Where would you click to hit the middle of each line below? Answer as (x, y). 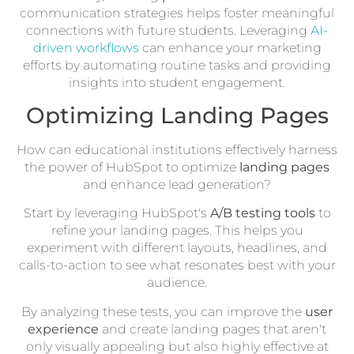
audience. (177, 283)
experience (63, 329)
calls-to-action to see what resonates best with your (177, 265)
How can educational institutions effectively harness (177, 149)
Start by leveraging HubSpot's (117, 213)
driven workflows (86, 47)
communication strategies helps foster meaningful (177, 13)
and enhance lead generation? (177, 184)
